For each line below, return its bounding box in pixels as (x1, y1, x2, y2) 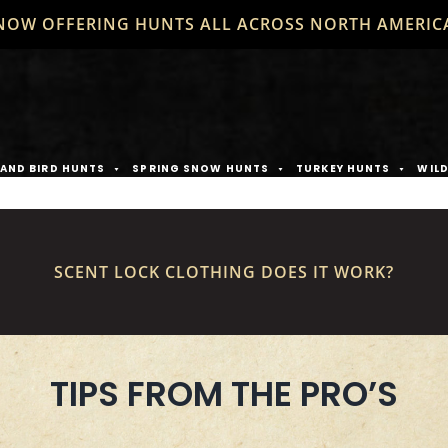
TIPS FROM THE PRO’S (50, 370, 398, 418)
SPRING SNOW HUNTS (132, 161, 270, 176)
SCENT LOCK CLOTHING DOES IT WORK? (54, 261, 394, 283)
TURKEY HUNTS (296, 161, 391, 176)
